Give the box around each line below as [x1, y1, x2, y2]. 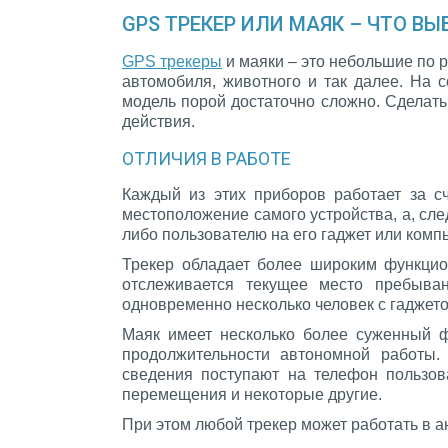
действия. [122, 113, 195, 131]
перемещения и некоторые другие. [122, 386, 382, 404]
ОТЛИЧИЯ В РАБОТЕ [122, 148, 291, 170]
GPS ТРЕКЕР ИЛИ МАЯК [122, 12, 349, 37]
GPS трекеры [122, 53, 223, 71]
